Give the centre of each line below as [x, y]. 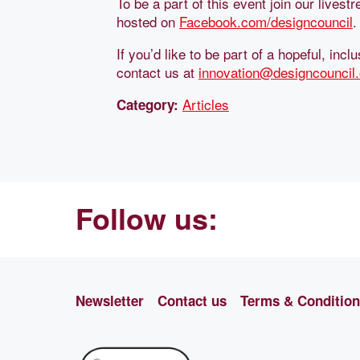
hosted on [148, 21]
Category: [147, 104]
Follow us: [147, 219]
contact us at [157, 72]
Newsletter [110, 300]
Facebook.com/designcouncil [266, 21]
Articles [206, 104]
